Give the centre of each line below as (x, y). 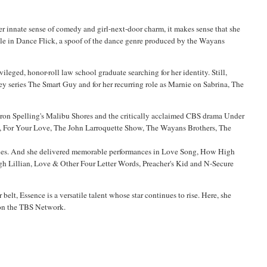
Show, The (142, 127)
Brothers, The (209, 127)
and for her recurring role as (123, 84)
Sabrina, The (224, 84)
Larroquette (104, 127)
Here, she (217, 195)
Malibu (58, 115)
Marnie (180, 84)
